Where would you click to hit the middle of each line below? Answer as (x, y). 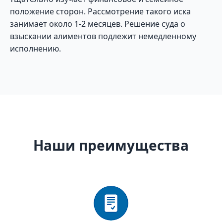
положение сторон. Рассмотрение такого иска (100, 11)
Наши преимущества (111, 145)
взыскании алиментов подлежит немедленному (103, 36)
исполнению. (35, 49)
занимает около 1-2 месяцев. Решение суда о (98, 24)
